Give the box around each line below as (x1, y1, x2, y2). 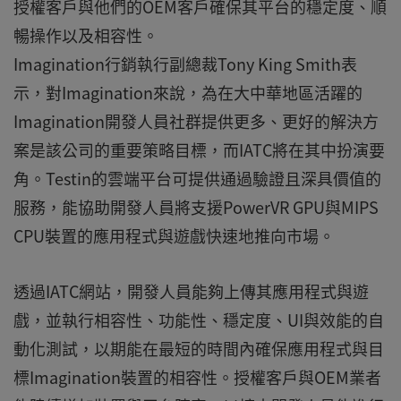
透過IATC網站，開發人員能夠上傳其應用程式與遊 (13, 279, 369, 303)
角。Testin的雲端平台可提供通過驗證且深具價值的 (13, 166, 381, 191)
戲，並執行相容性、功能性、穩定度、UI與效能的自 (13, 308, 384, 332)
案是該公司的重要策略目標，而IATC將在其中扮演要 (13, 138, 385, 162)
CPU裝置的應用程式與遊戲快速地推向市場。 (13, 224, 335, 248)
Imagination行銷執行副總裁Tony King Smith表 (13, 52, 357, 76)
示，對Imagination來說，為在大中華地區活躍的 (13, 81, 363, 105)
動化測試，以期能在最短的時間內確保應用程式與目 (13, 337, 384, 361)
